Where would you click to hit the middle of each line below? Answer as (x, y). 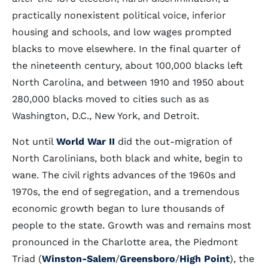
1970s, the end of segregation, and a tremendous (126, 192)
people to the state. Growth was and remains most (132, 225)
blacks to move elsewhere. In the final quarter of (126, 49)
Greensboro (147, 259)
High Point (205, 259)
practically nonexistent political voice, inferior (119, 15)
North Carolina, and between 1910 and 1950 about (128, 82)
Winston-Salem (79, 259)
